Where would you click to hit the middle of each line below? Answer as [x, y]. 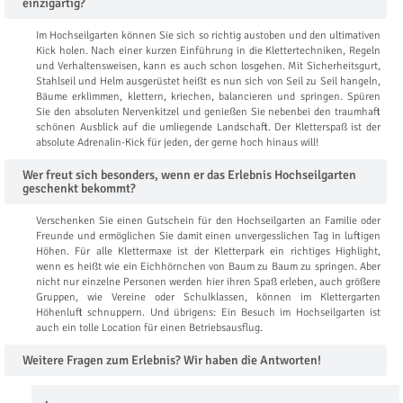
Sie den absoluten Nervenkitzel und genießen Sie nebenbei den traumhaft [208, 112]
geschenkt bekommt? [79, 188]
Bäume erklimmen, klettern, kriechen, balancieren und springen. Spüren [208, 96]
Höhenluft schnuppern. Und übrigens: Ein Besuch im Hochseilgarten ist [208, 312]
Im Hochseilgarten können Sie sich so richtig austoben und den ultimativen [208, 35]
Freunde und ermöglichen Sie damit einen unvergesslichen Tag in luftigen [208, 236]
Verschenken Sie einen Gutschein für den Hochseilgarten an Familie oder [208, 220]
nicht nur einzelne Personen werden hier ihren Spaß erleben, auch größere [208, 282]
